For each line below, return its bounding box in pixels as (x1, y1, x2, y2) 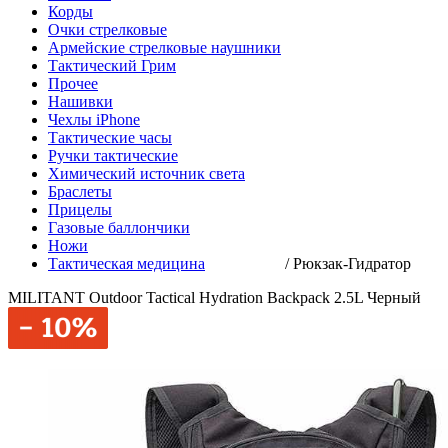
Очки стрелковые (48, 21, 167, 38)
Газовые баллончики (48, 219, 190, 236)
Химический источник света (48, 165, 245, 182)
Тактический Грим (48, 57, 176, 74)
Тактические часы (48, 129, 172, 146)
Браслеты (48, 183, 112, 200)
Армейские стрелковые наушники (48, 39, 281, 56)
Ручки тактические (48, 147, 178, 164)
